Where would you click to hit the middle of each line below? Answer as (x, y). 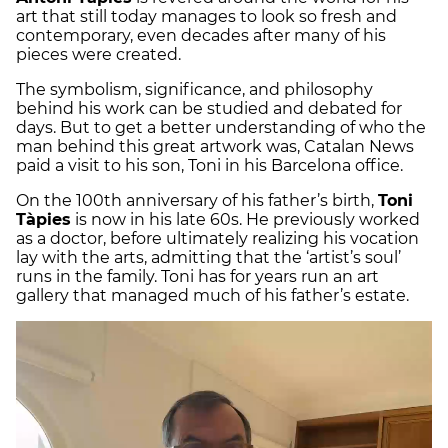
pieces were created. (102, 55)
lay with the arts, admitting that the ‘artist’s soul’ (208, 258)
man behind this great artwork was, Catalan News (215, 147)
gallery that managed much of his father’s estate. (214, 296)
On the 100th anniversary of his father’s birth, (197, 201)
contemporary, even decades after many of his (201, 36)
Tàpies (43, 220)
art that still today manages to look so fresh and (206, 17)
